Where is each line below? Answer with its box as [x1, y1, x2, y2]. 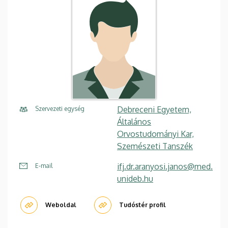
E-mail [35, 162, 52, 170]
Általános [117, 117, 151, 127]
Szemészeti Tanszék [117, 141, 193, 152]
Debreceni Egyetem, [117, 104, 191, 115]
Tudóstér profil [119, 201, 166, 209]
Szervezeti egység [35, 105, 84, 113]
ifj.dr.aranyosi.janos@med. [117, 161, 213, 172]
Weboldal [45, 201, 76, 209]
